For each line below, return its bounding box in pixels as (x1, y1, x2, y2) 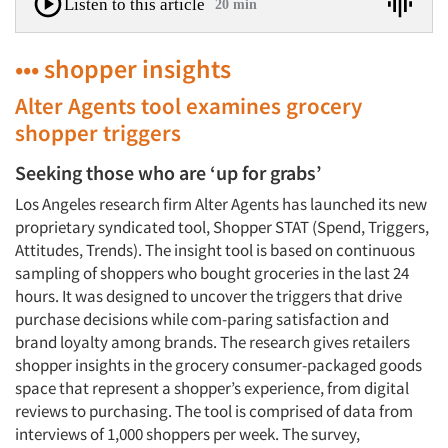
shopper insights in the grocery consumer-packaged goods (15, 354, 422, 376)
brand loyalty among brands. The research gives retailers (15, 331, 410, 353)
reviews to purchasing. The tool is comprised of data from (15, 400, 413, 422)
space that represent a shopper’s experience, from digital (15, 377, 409, 399)
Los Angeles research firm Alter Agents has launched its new (15, 193, 427, 215)
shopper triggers (15, 118, 181, 147)
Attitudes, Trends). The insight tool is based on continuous (15, 239, 415, 261)
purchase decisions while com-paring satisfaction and (15, 308, 389, 330)
